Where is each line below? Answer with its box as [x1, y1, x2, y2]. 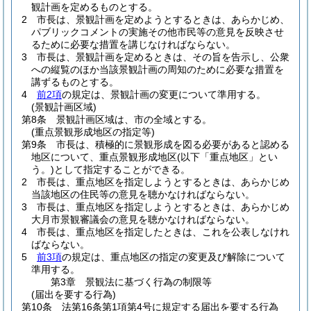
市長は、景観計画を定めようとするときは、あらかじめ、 [37, 14, 289, 25]
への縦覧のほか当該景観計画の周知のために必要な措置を [31, 64, 284, 75]
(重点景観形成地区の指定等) [31, 126, 155, 137]
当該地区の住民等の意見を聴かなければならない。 [31, 189, 255, 200]
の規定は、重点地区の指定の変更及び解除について [62, 251, 285, 262]
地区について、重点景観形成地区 [31, 151, 177, 162]
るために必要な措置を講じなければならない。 [31, 39, 235, 50]
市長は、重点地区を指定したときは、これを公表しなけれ [37, 226, 289, 237]
